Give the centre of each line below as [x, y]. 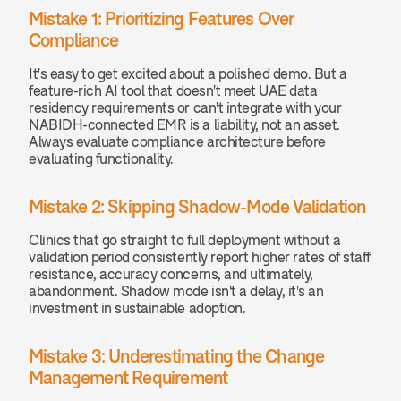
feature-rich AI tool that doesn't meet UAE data [173, 90]
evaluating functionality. [102, 158]
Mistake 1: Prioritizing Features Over [162, 18]
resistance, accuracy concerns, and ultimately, [171, 274]
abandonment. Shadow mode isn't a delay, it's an [176, 291]
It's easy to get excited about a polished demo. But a [188, 73]
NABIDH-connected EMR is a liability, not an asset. [184, 124]
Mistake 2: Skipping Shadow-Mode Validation [197, 206]
